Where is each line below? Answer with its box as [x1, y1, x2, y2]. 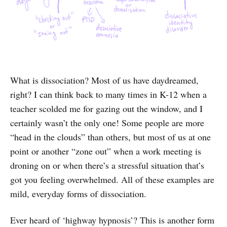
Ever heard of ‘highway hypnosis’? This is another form [10, 213, 214, 226]
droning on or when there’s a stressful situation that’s [10, 159, 204, 171]
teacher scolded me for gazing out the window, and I [10, 102, 203, 115]
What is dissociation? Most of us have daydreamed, [10, 73, 199, 86]
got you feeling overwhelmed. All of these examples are [10, 173, 214, 185]
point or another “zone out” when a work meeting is [10, 144, 201, 157]
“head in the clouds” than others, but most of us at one [10, 130, 211, 143]
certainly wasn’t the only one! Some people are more [10, 116, 204, 129]
